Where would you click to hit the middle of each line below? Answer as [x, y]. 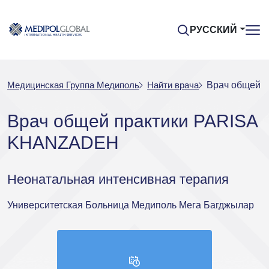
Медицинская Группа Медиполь [73, 85]
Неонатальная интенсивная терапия [118, 179]
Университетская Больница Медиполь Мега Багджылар [131, 205]
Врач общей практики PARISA [132, 121]
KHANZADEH [63, 143]
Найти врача [173, 85]
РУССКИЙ [214, 29]
